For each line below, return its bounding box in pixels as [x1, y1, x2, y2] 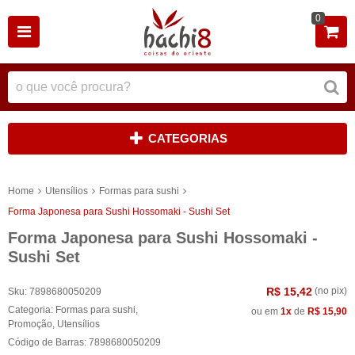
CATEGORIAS [147, 132, 227, 145]
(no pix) [312, 284, 347, 296]
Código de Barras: [8, 336, 89, 348]
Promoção [8, 318, 52, 330]
